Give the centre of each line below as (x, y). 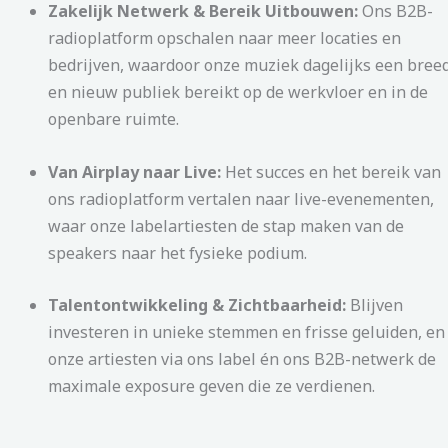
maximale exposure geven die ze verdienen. (211, 386)
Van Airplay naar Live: (134, 171)
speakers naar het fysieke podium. (177, 252)
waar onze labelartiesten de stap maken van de (226, 225)
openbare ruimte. (113, 118)
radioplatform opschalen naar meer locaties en (224, 37)
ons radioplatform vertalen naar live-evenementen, (241, 198)
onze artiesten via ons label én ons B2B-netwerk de (242, 359)
